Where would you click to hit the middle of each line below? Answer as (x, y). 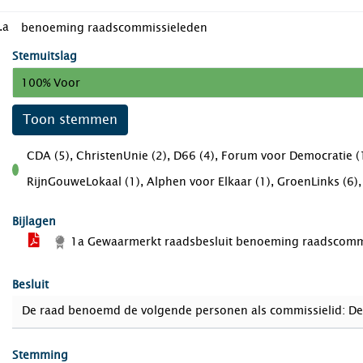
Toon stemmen (70, 120)
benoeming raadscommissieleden (114, 28)
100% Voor (51, 83)
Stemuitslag (45, 56)
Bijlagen (34, 222)
